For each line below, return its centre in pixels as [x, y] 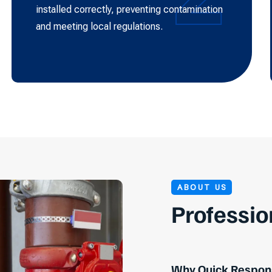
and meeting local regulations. [99, 26]
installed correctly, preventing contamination [129, 9]
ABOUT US [202, 187]
